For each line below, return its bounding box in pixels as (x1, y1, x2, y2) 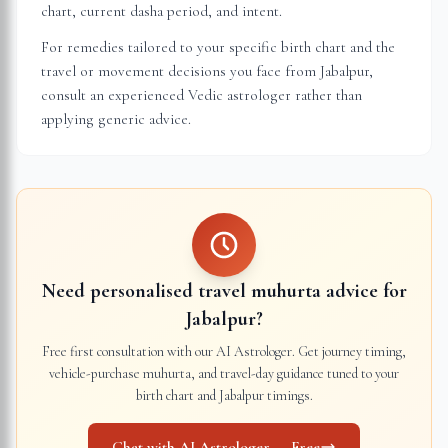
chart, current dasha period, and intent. (41, 2, 282, 20)
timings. (263, 387, 313, 404)
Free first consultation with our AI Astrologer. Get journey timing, (42, 343, 406, 360)
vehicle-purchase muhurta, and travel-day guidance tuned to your (49, 365, 399, 382)
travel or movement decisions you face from (41, 62, 320, 80)
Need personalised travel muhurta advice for (41, 279, 407, 303)
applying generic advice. (41, 110, 191, 128)
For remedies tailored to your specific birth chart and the (41, 38, 395, 56)
